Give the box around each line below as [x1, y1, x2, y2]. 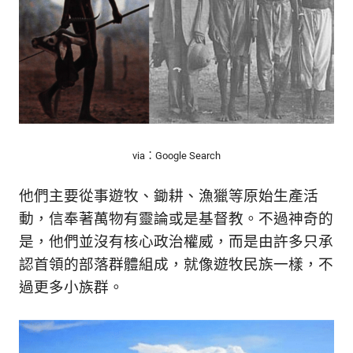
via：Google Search [132, 149, 221, 162]
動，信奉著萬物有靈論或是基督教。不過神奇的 [19, 210, 333, 228]
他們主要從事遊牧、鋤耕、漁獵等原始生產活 [19, 188, 318, 205]
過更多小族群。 [19, 279, 124, 296]
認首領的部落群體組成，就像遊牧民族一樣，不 [19, 256, 333, 273]
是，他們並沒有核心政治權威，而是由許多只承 [19, 233, 333, 251]
